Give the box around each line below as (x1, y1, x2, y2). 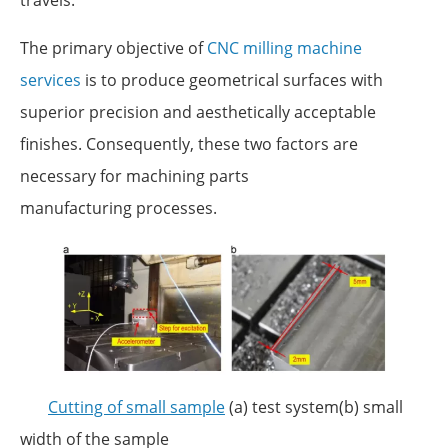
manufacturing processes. (20, 196, 217, 219)
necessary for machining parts (20, 164, 249, 187)
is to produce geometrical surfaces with (81, 68, 383, 91)
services (20, 68, 81, 91)
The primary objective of (20, 36, 207, 59)
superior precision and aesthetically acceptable (20, 100, 376, 123)
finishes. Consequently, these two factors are (20, 132, 358, 155)
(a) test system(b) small (225, 396, 403, 419)
